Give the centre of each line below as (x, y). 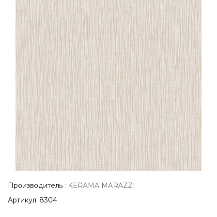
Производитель (35, 185)
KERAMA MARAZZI (101, 185)
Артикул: (23, 200)
